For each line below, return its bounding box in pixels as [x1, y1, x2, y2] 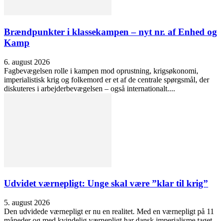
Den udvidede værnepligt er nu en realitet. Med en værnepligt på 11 [4, 207, 214, 216]
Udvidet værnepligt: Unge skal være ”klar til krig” [4, 178, 208, 189]
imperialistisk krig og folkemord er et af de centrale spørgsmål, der [4, 75, 209, 84]
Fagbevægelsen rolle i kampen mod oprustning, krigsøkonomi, [4, 66, 198, 75]
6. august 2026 [4, 57, 50, 66]
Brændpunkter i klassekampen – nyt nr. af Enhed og [4, 26, 217, 37]
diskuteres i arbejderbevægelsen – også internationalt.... [4, 84, 175, 93]
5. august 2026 [4, 198, 50, 207]
